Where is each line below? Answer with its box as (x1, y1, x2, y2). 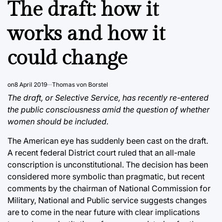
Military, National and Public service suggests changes (7, 195, 207, 205)
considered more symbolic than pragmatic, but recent (7, 171, 205, 181)
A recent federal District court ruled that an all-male (7, 147, 195, 158)
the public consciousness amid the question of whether (7, 104, 210, 114)
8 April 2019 (14, 80, 47, 88)
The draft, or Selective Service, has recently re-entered (7, 92, 209, 103)
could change (7, 46, 127, 70)
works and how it (7, 21, 165, 46)
